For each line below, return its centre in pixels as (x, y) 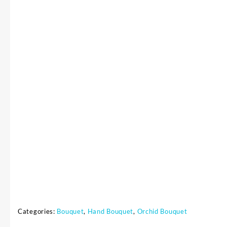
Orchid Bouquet (162, 211)
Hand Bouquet (110, 211)
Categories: (37, 211)
